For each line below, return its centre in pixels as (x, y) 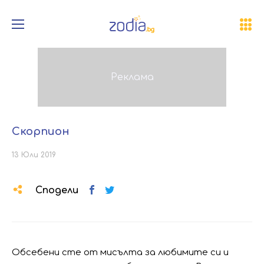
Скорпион (41, 131)
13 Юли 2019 (34, 155)
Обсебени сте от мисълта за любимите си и (120, 253)
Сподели (57, 190)
